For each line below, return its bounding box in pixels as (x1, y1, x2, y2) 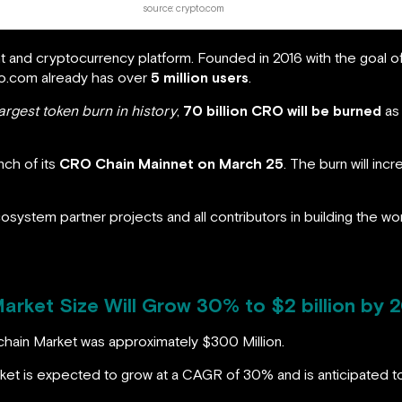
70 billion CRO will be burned (183, 101, 381, 118)
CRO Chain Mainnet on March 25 (59, 154, 284, 171)
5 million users (151, 68, 249, 85)
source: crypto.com (143, 2, 225, 13)
